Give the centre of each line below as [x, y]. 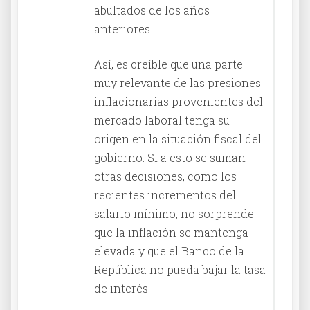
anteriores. [123, 28]
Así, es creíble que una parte [168, 64]
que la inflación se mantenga [171, 232]
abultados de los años [152, 10]
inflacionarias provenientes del [179, 101]
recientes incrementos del [165, 194]
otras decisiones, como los [165, 176]
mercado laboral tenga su [162, 120]
